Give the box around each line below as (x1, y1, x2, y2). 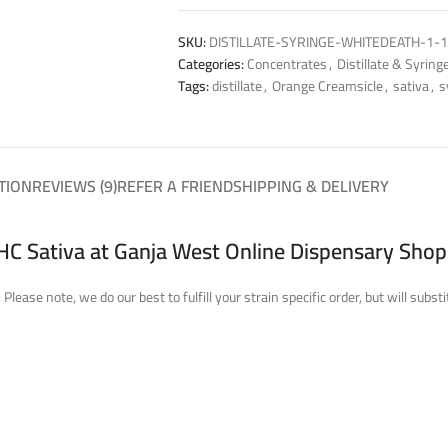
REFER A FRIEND (117, 170, 233, 201)
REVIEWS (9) (32, 170, 117, 201)
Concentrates (246, 50, 327, 77)
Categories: (177, 50, 244, 77)
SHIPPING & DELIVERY (233, 170, 389, 201)
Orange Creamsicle (271, 72, 383, 99)
